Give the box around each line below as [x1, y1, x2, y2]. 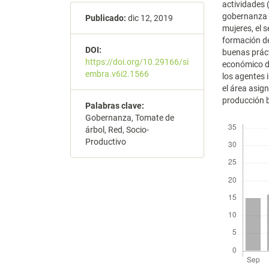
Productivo [85, 137, 126, 147]
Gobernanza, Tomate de [85, 113, 174, 123]
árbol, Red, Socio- [85, 125, 149, 135]
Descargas [226, 115, 258, 123]
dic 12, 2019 [126, 13, 173, 23]
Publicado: [85, 13, 126, 23]
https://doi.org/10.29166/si [85, 57, 189, 67]
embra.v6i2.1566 [85, 69, 149, 79]
